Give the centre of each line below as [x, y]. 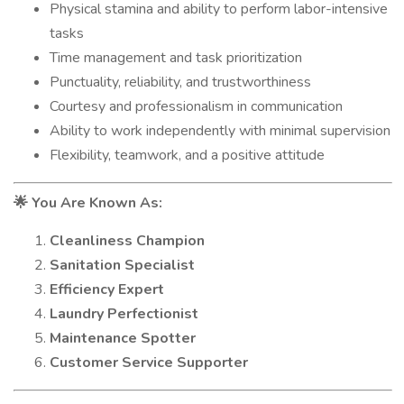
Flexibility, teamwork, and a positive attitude [187, 155]
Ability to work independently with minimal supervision [220, 131]
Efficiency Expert [107, 289]
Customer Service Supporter [149, 363]
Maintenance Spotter [123, 338]
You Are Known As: [95, 203]
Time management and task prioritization [176, 58]
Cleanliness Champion [127, 241]
